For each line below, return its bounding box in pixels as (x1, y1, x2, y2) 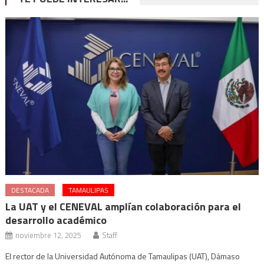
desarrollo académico (5, 212, 107, 229)
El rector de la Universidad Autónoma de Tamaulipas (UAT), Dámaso (5, 250, 240, 263)
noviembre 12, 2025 (15, 229, 82, 242)
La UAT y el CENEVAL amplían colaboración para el (5, 199, 242, 215)
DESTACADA (11, 184, 49, 196)
